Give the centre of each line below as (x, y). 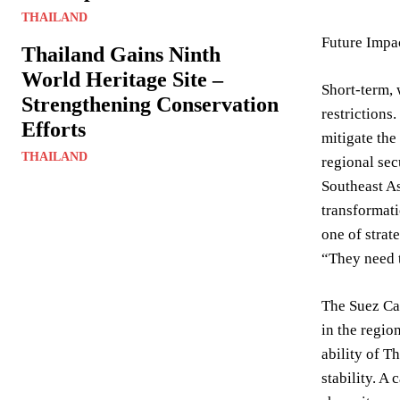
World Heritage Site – (122, 79)
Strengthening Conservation (150, 104)
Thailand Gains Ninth (121, 54)
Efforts (54, 129)
